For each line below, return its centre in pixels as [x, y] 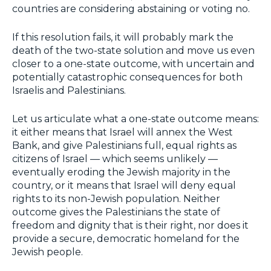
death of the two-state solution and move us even [133, 51]
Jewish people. [47, 252]
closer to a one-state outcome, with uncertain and [133, 64]
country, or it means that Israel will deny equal [124, 186]
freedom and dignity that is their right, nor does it [130, 226]
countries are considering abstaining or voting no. [132, 9]
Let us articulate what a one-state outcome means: [135, 119]
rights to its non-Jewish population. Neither [116, 199]
